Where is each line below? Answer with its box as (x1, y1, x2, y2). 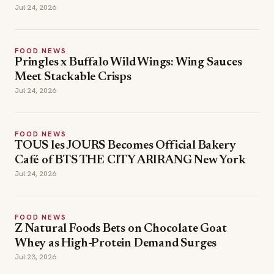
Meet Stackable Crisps (15, 71, 131, 83)
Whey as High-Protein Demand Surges (15, 237, 217, 250)
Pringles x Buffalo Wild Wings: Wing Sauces (15, 56, 242, 68)
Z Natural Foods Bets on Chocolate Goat (15, 223, 227, 235)
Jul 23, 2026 (15, 252, 56, 262)
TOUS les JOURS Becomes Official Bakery (15, 139, 236, 152)
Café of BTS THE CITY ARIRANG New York (15, 154, 246, 166)
